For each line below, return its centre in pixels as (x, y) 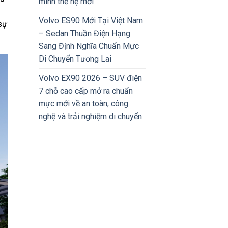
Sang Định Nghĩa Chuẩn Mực (89, 46)
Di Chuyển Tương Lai (75, 59)
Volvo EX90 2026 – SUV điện (90, 78)
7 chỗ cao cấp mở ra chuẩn (86, 91)
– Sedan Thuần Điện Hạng (84, 33)
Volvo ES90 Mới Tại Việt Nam (91, 20)
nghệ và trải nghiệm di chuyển (90, 116)
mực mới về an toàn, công (83, 103)
